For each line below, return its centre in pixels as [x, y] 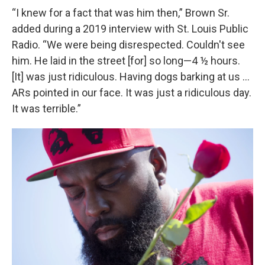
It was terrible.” [46, 108]
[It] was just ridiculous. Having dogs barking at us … [131, 76]
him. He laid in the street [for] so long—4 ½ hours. [126, 60]
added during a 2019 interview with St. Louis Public [130, 28]
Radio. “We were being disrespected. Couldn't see [128, 44]
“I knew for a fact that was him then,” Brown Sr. [121, 12]
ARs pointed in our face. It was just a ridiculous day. [132, 92]
